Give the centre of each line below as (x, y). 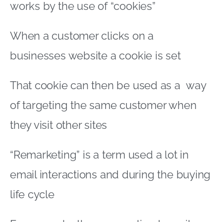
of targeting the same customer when (103, 105)
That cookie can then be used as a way (108, 85)
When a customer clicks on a (82, 35)
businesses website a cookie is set (95, 55)
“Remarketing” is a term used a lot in (99, 154)
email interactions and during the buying (111, 174)
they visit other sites (59, 125)
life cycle (32, 194)
